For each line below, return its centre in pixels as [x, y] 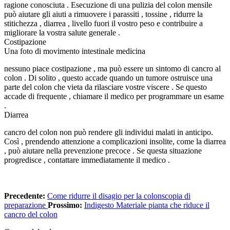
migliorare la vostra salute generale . [62, 32]
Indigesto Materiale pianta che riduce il [147, 205]
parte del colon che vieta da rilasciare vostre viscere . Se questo [106, 87]
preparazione [26, 205]
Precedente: [26, 196]
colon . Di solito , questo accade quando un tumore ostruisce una [108, 78]
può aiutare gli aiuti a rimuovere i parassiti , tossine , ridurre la [103, 14]
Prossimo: [66, 205]
